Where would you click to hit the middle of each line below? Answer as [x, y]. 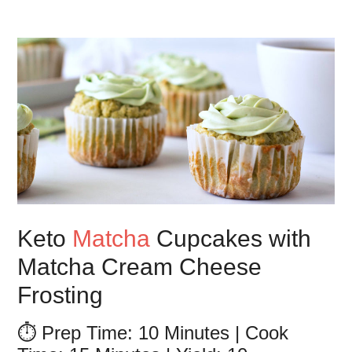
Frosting [60, 295]
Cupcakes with [231, 239]
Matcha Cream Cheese [140, 267]
